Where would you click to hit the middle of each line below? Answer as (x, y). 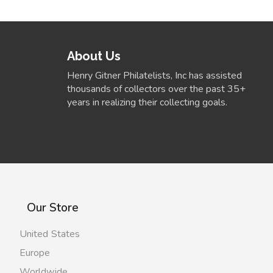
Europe (35, 253)
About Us (94, 56)
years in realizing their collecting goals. (147, 103)
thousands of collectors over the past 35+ (156, 89)
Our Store (52, 208)
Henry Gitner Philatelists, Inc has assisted (154, 76)
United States (50, 234)
